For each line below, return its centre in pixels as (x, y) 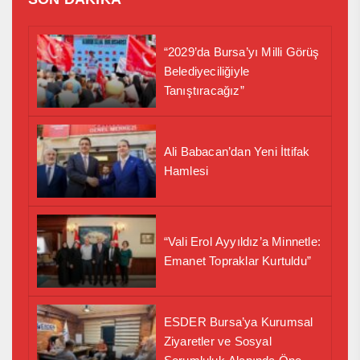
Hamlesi (186, 170)
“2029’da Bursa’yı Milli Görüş (241, 51)
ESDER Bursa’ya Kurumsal (238, 321)
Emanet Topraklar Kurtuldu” (237, 260)
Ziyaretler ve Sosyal (217, 341)
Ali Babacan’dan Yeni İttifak (237, 151)
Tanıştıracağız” (204, 90)
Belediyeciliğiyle (207, 71)
